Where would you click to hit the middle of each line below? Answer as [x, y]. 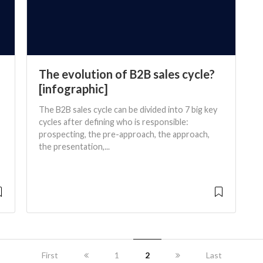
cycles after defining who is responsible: [114, 122]
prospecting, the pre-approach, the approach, [124, 134]
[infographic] [73, 88]
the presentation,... [74, 146]
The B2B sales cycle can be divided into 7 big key [128, 109]
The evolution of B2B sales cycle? [127, 74]
